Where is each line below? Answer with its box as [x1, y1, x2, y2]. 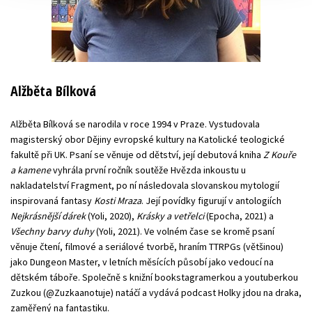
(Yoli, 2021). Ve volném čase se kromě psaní [94, 224, 274, 237]
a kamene [10, 163, 51, 176]
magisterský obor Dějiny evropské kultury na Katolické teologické [10, 132, 285, 146]
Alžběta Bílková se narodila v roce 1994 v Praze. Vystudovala [10, 117, 260, 130]
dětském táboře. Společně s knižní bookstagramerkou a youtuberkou [10, 270, 298, 283]
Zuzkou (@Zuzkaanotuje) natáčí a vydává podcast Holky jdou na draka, [10, 286, 302, 299]
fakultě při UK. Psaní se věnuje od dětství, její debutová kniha [10, 148, 263, 161]
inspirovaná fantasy [10, 194, 94, 207]
